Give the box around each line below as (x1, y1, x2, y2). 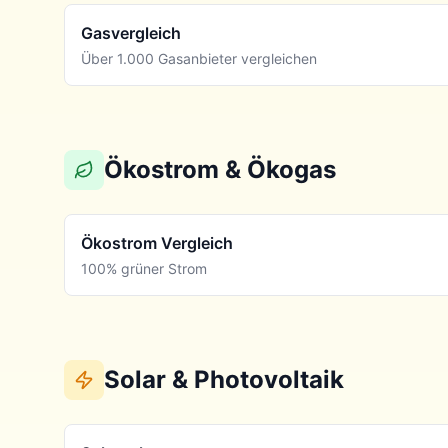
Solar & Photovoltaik (104, 365, 344, 394)
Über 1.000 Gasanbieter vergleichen (81, 50, 317, 67)
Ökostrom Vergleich (81, 233, 233, 253)
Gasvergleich (81, 23, 181, 43)
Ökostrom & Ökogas (104, 155, 336, 184)
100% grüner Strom (81, 260, 207, 277)
